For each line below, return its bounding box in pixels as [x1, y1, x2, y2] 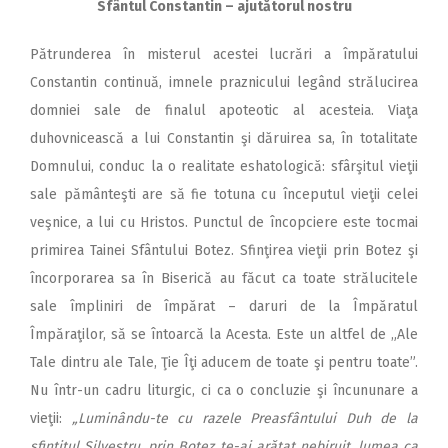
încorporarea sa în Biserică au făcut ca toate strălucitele [30, 270, 418, 288]
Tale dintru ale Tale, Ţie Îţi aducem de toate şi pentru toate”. [30, 354, 418, 372]
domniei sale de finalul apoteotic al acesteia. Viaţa [30, 102, 418, 120]
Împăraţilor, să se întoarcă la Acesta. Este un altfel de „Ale [30, 326, 418, 344]
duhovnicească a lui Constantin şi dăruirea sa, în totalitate [30, 130, 418, 148]
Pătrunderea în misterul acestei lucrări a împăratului [30, 46, 418, 64]
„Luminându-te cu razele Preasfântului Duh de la [71, 410, 419, 428]
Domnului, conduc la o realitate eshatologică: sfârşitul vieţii [30, 158, 418, 176]
